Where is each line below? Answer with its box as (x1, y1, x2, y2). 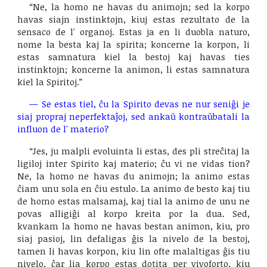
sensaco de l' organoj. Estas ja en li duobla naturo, (17, 26, 250, 38)
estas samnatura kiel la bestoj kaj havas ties (17, 51, 250, 63)
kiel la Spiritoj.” (17, 76, 83, 88)
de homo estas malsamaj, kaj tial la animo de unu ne (17, 195, 250, 207)
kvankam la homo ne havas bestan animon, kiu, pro (17, 220, 250, 232)
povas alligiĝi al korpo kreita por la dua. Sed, (17, 207, 250, 219)
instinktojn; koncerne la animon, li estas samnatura (17, 63, 250, 75)
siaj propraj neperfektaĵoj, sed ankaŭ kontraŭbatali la (17, 110, 250, 122)
